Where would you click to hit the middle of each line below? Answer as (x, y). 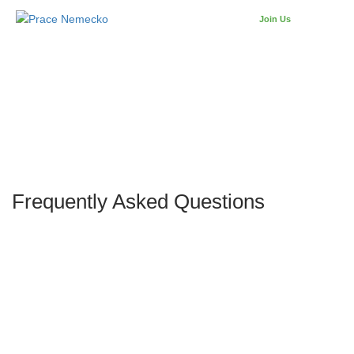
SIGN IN (322, 21)
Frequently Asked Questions (138, 201)
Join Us (275, 19)
